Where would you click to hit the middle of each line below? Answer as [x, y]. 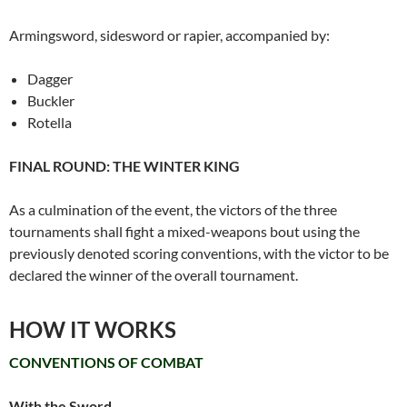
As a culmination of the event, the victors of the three [173, 209]
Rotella [50, 122]
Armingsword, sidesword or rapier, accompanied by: [169, 35]
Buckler [51, 100]
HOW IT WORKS [93, 329]
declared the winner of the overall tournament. [154, 274]
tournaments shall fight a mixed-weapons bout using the [184, 231]
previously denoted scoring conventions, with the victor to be [199, 253]
